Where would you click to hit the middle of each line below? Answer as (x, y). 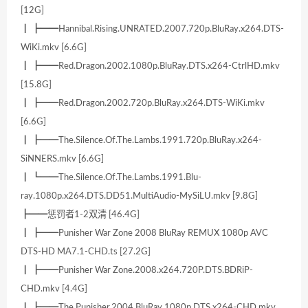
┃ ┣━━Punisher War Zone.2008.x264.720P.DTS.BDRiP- (137, 271)
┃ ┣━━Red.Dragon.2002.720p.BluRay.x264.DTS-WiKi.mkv (143, 103)
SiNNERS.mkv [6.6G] (62, 159)
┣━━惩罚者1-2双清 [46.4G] (80, 215)
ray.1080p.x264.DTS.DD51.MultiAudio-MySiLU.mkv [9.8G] (139, 196)
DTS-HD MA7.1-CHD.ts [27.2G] (86, 252)
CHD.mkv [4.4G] (54, 289)
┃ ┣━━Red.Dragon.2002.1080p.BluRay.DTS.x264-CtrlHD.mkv (150, 66)
